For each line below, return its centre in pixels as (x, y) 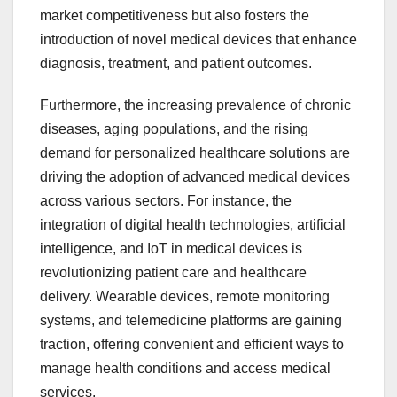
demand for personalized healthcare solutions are (195, 153)
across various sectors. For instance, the (166, 201)
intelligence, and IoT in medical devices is (171, 249)
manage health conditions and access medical (185, 369)
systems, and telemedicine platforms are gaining (191, 321)
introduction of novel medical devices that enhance (198, 40)
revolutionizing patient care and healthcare (173, 273)
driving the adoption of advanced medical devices (195, 177)
